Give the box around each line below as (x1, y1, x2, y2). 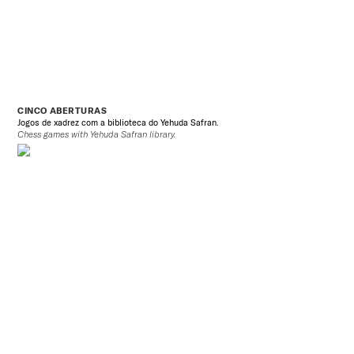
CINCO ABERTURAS (17, 105, 107, 117)
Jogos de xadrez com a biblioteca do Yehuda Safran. (17, 117, 220, 129)
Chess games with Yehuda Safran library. (17, 129, 176, 141)
